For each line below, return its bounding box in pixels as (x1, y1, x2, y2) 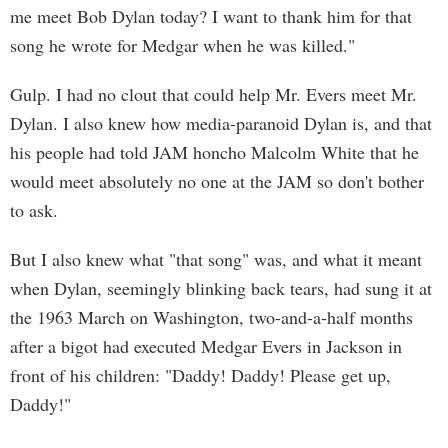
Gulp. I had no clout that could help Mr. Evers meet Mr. (10, 82, 417, 106)
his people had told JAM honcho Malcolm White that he (10, 140, 419, 164)
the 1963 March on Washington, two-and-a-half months (10, 305, 413, 329)
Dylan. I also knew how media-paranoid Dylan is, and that (10, 111, 432, 135)
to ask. (10, 198, 58, 222)
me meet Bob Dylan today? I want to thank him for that (10, 4, 412, 28)
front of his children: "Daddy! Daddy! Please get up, (10, 363, 391, 387)
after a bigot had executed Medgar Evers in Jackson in (10, 334, 402, 358)
